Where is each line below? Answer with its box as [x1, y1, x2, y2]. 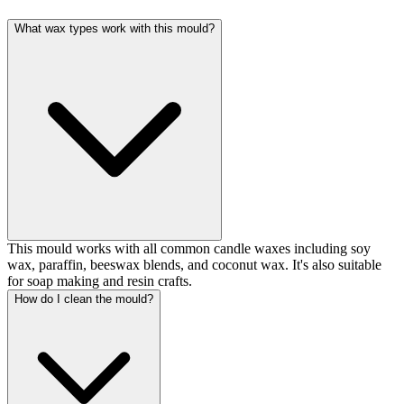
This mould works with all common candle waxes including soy [7, 241, 371, 257]
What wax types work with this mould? [14, 22, 215, 36]
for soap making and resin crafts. [7, 273, 192, 289]
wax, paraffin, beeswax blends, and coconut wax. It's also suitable [7, 257, 381, 273]
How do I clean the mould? [14, 292, 153, 307]
